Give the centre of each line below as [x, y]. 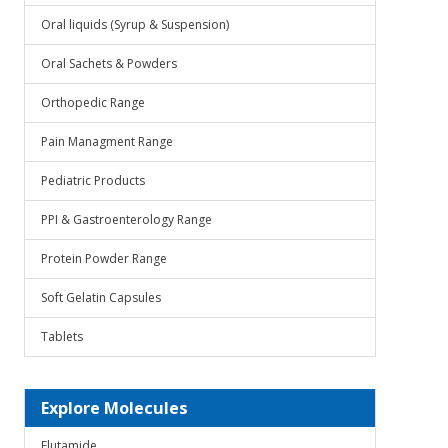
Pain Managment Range [107, 141]
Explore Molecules [114, 408]
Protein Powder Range [104, 258]
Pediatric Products [93, 180]
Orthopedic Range [93, 102]
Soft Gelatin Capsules [101, 297]
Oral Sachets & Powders [109, 63]
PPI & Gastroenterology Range [126, 219]
